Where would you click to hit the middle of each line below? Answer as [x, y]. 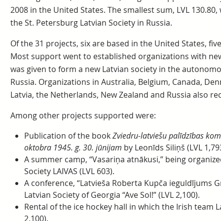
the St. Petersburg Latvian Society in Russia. [91, 23]
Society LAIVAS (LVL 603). [69, 171]
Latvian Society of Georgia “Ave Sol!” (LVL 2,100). [112, 195]
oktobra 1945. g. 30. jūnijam [73, 147]
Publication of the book [68, 136]
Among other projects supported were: [83, 115]
